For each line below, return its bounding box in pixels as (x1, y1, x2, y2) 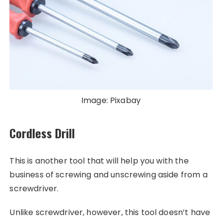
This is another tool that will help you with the (9, 155, 189, 167)
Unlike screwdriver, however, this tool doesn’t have (9, 207, 211, 219)
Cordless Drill (9, 124, 75, 142)
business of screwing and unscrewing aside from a (9, 169, 208, 181)
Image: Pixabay (81, 95, 141, 107)
